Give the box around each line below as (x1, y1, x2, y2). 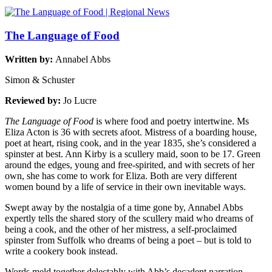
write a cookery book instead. (5, 245, 118, 256)
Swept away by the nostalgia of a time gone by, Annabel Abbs (5, 202, 243, 212)
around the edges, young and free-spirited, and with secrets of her (5, 159, 254, 170)
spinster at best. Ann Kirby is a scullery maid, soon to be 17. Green (5, 148, 260, 159)
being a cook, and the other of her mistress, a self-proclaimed (5, 223, 237, 234)
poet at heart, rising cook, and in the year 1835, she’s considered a (5, 137, 256, 148)
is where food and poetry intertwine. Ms (93, 115, 249, 126)
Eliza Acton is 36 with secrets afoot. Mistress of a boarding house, (5, 126, 257, 137)
